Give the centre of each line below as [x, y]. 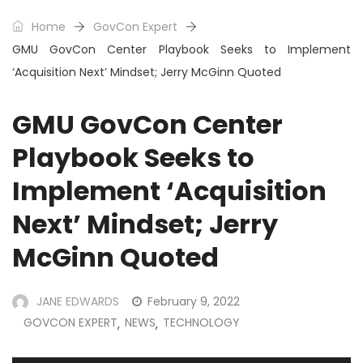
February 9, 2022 [194, 302]
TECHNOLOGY [201, 323]
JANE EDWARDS [78, 302]
